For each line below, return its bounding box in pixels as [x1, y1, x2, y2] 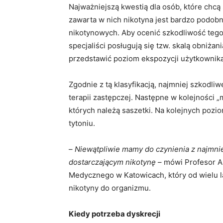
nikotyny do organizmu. [69, 183, 151, 193]
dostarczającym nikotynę [69, 157, 156, 167]
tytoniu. [69, 118, 95, 128]
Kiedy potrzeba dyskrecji [69, 209, 160, 219]
